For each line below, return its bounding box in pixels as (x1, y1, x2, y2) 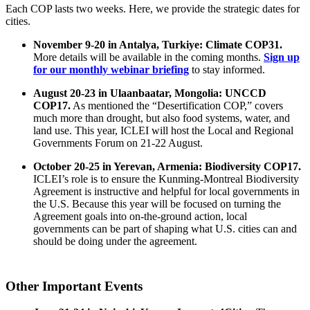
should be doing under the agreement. (33, 235, 197, 247)
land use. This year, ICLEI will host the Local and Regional (33, 124, 293, 136)
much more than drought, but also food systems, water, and (33, 111, 290, 124)
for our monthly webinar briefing (33, 63, 189, 75)
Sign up (264, 51, 300, 63)
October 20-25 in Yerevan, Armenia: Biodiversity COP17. (33, 160, 301, 172)
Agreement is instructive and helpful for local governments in (33, 185, 300, 197)
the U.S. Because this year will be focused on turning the (33, 197, 281, 210)
